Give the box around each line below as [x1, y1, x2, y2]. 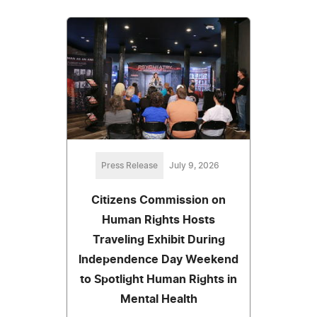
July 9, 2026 [168, 161, 219, 170]
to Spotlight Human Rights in [80, 273, 237, 285]
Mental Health [120, 293, 197, 305]
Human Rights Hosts [102, 214, 215, 226]
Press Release [100, 161, 158, 170]
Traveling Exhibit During [92, 234, 225, 246]
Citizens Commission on [91, 194, 226, 206]
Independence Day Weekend [79, 253, 238, 265]
